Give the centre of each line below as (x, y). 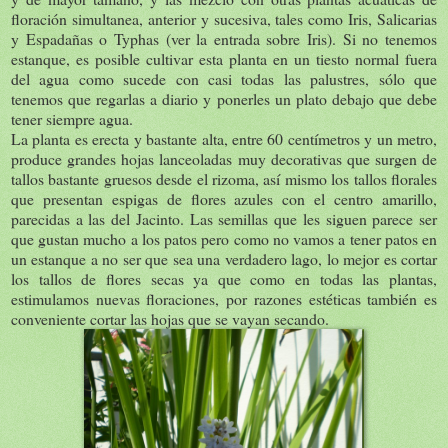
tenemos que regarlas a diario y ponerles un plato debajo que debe (224, 98)
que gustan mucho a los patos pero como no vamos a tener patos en (224, 238)
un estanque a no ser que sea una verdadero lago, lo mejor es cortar (224, 258)
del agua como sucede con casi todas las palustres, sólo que (224, 78)
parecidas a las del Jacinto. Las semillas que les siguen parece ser (224, 218)
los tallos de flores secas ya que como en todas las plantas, (224, 278)
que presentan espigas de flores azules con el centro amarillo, (224, 198)
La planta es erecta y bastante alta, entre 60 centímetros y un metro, (224, 138)
